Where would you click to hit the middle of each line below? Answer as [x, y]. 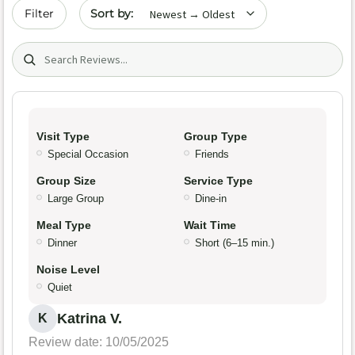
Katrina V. [90, 319]
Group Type [216, 137]
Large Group [76, 199]
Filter [39, 13]
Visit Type [63, 137]
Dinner [62, 243]
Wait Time [210, 225]
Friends [212, 155]
